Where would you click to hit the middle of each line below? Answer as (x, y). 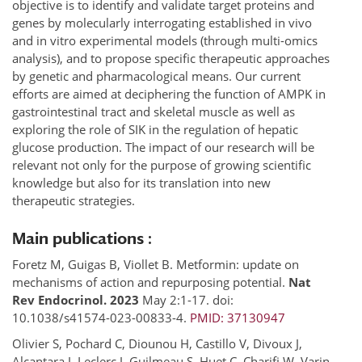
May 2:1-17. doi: (186, 299)
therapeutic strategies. (74, 200)
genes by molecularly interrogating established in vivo (162, 22)
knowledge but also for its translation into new (141, 182)
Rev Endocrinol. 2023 (76, 299)
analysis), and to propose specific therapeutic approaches (171, 58)
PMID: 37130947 (238, 317)
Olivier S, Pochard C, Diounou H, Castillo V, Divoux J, (157, 343)
